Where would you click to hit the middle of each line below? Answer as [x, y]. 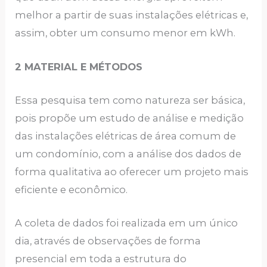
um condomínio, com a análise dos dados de [128, 153]
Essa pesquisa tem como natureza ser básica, [130, 100]
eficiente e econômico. [73, 189]
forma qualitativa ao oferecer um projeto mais [132, 171]
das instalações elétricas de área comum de [126, 136]
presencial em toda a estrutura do [101, 259]
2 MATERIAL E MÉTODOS [80, 66]
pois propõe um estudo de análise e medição [130, 118]
